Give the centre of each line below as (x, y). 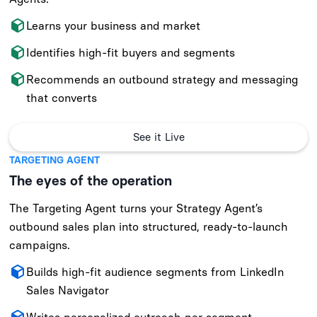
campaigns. (40, 245)
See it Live (158, 137)
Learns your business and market (114, 25)
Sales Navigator (68, 290)
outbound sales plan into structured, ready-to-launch (149, 226)
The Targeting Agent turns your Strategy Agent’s (136, 208)
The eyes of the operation (91, 180)
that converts (62, 98)
